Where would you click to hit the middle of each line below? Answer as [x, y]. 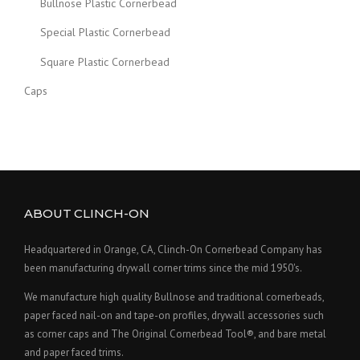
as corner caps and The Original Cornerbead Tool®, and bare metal [175, 333]
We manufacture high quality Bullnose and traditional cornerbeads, [174, 297]
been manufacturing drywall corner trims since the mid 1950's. [163, 268]
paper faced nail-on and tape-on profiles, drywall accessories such [174, 315]
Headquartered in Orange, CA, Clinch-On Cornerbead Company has [173, 249]
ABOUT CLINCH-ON [87, 213]
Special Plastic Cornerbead [105, 33]
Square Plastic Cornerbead [105, 61]
